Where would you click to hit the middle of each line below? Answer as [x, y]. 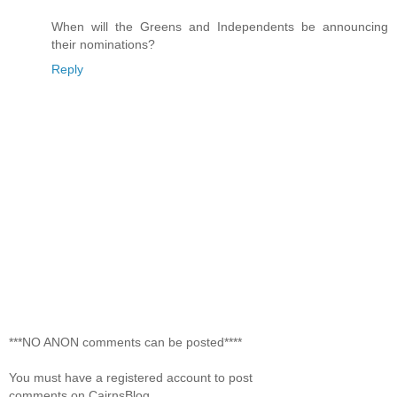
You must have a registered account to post [131, 377]
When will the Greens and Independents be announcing [220, 26]
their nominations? [103, 44]
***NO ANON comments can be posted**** [125, 342]
